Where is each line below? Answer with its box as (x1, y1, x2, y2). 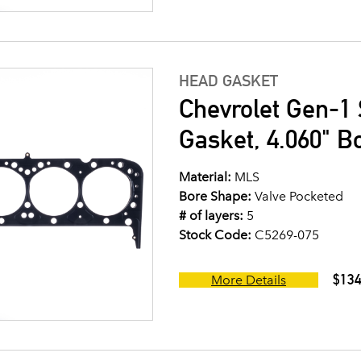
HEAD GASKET (179, 71, 278, 90)
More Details (211, 272, 286, 288)
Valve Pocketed (251, 189, 343, 204)
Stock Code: (179, 227, 251, 243)
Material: (179, 169, 231, 185)
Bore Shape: (179, 189, 251, 204)
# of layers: (179, 208, 243, 223)
